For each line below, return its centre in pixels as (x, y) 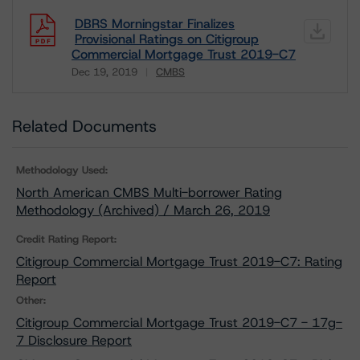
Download (100, 83)
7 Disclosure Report (74, 340)
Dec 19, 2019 (104, 72)
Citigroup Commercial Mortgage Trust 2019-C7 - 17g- (179, 323)
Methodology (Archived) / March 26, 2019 (143, 210)
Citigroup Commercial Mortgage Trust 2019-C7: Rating (179, 262)
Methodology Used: (62, 170)
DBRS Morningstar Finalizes (155, 24)
